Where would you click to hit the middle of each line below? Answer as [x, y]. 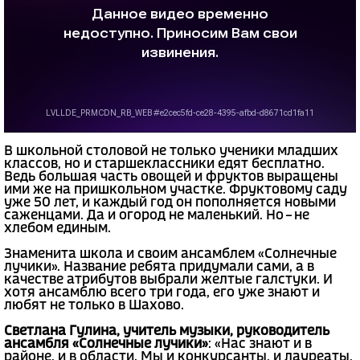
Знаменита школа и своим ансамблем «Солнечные [170, 254]
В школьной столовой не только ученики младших [171, 151]
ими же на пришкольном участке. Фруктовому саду [176, 190]
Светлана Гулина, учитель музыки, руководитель [167, 331]
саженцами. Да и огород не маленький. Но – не [157, 215]
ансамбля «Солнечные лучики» [106, 344]
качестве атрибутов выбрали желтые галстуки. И [168, 280]
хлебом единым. [57, 228]
